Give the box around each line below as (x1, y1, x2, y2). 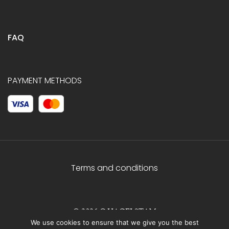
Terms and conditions (71, 162, 158, 174)
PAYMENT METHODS (8, 74, 82, 86)
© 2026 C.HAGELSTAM (73, 206, 156, 217)
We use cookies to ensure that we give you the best (30, 218, 199, 226)
